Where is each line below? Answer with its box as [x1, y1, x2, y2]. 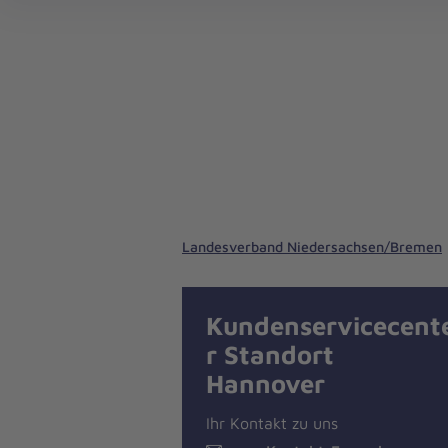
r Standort [206, 339, 334, 369]
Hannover [206, 368, 325, 398]
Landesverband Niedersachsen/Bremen [182, 238, 442, 255]
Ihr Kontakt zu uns [206, 413, 338, 432]
